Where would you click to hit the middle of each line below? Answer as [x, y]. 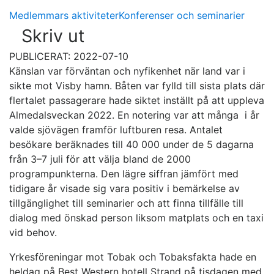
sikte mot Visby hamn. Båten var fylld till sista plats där [137, 86]
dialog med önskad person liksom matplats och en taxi [136, 218]
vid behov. [33, 233]
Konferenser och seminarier [182, 16]
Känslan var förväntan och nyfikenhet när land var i [127, 71]
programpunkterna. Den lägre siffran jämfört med [124, 174]
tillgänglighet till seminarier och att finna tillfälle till [126, 203]
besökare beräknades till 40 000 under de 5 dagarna [131, 145]
